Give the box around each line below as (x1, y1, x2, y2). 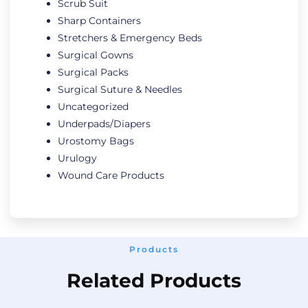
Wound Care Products (58, 169, 164, 182)
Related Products (67, 269, 241, 293)
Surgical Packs (58, 66, 129, 79)
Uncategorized (58, 100, 129, 113)
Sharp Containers (58, 14, 141, 27)
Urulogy (58, 152, 97, 165)
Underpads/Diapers (58, 118, 151, 131)
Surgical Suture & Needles (58, 83, 182, 96)
